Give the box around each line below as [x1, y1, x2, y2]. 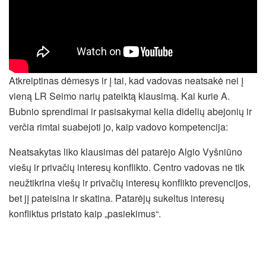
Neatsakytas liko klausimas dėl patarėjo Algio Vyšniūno [9, 144, 242, 159]
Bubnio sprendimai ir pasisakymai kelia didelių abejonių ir [9, 104, 252, 118]
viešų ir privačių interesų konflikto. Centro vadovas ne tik [9, 160, 245, 174]
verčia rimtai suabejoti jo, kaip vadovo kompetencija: [9, 119, 228, 134]
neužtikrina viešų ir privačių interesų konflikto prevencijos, [9, 175, 251, 189]
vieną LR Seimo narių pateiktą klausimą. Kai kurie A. [9, 88, 230, 103]
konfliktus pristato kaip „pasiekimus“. [9, 206, 161, 220]
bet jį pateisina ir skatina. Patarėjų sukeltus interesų [9, 191, 224, 205]
